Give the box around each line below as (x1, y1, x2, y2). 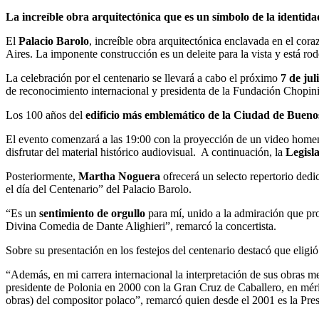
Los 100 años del (6, 108, 85, 121)
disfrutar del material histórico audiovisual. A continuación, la (6, 145, 286, 158)
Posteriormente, (6, 169, 78, 182)
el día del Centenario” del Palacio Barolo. (6, 182, 192, 195)
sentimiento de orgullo (36, 206, 145, 219)
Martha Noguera (78, 169, 160, 182)
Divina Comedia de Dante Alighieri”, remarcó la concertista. (6, 219, 276, 232)
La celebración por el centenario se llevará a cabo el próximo (6, 71, 281, 84)
